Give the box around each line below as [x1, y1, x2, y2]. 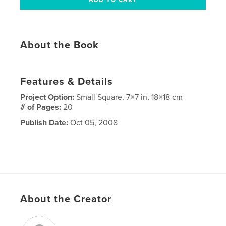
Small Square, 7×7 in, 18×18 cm [76, 92, 183, 103]
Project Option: [20, 92, 77, 103]
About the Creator [20, 193, 112, 206]
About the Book [20, 39, 99, 52]
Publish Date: [20, 118, 69, 128]
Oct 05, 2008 [68, 118, 118, 128]
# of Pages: [20, 102, 64, 113]
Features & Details [20, 76, 114, 88]
